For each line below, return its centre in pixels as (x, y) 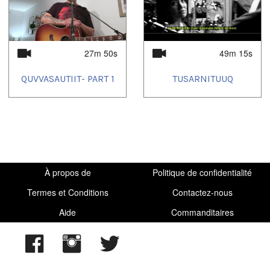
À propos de (67, 172)
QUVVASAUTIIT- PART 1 (67, 79)
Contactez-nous (202, 192)
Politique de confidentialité (202, 172)
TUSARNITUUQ (202, 79)
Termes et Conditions (67, 192)
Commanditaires (202, 212)
